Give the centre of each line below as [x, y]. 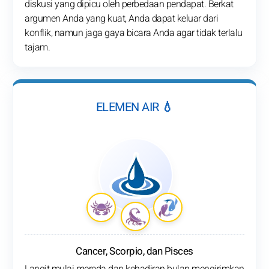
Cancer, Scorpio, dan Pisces [134, 252]
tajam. [37, 48]
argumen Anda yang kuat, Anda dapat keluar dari [121, 19]
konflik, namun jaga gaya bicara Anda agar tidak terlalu [134, 33]
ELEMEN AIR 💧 [134, 107]
